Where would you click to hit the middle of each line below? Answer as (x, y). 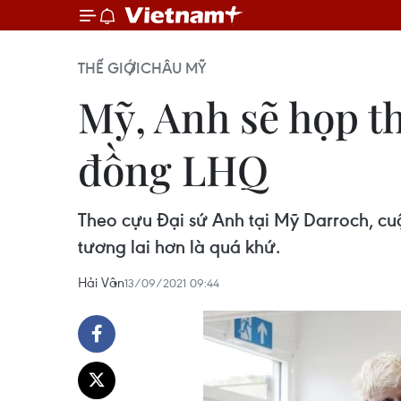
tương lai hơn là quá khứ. (179, 247)
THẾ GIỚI (109, 68)
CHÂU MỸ (174, 68)
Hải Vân (101, 282)
